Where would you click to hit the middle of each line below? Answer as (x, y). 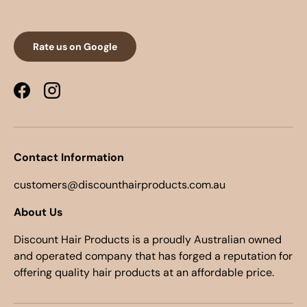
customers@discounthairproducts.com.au (120, 184)
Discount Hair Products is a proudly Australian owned (148, 239)
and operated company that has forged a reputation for (153, 256)
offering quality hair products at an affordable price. (144, 272)
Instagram (76, 97)
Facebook (45, 97)
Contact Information (69, 157)
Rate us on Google (75, 46)
